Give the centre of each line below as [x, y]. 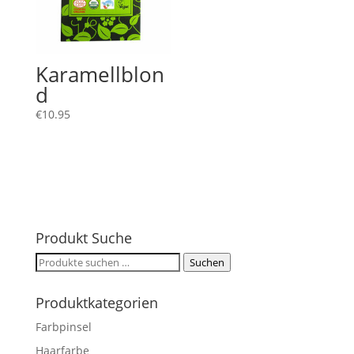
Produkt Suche [83, 237]
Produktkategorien [96, 302]
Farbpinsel [63, 326]
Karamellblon [100, 75]
